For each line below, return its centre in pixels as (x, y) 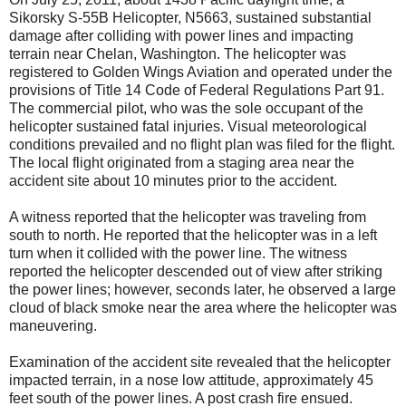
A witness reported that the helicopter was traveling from (188, 217)
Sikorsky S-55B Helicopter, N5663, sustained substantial (190, 17)
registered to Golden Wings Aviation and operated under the (201, 72)
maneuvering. (53, 325)
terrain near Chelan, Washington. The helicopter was (178, 53)
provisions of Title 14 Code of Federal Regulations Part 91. (197, 90)
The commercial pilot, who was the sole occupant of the (186, 108)
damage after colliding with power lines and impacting (181, 35)
